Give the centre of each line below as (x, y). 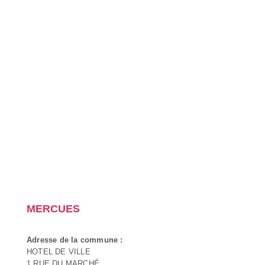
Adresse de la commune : (75, 240)
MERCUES (53, 209)
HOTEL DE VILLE (59, 251)
